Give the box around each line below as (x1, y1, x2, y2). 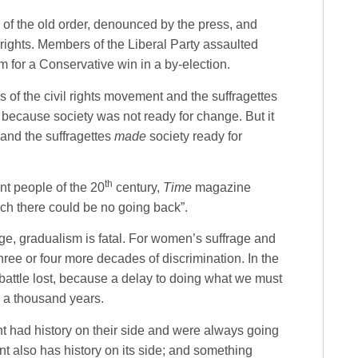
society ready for (146, 129, 242, 143)
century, (113, 180, 163, 194)
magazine (192, 180, 251, 194)
